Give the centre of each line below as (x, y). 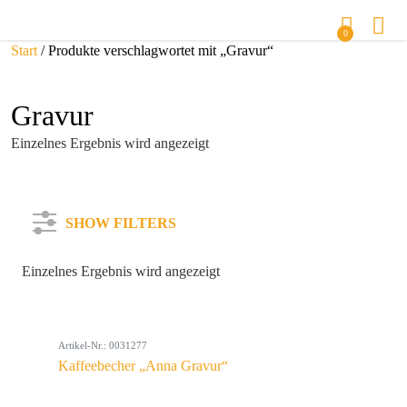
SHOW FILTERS (121, 223)
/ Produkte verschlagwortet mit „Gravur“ (155, 50)
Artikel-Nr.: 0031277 (103, 345)
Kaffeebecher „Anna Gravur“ (143, 366)
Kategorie (72, 290)
